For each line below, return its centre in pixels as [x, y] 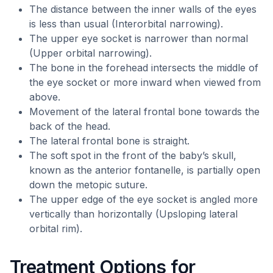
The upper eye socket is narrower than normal [139, 38]
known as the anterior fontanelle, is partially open [145, 170]
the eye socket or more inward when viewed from [145, 82]
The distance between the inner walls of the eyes [143, 9]
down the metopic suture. [88, 185]
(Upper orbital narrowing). [90, 53]
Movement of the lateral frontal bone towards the [144, 112]
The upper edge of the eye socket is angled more [144, 199]
